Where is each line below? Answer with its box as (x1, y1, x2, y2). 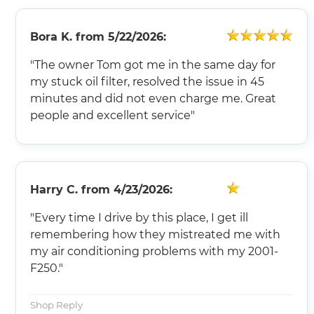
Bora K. (30, 29, 72, 43)
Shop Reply (30, 299, 83, 310)
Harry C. (30, 182, 78, 196)
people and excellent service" (30, 108, 195, 122)
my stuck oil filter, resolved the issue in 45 (30, 74, 264, 88)
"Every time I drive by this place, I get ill (30, 210, 248, 224)
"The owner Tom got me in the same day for (30, 57, 275, 71)
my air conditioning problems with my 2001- (30, 244, 278, 258)
